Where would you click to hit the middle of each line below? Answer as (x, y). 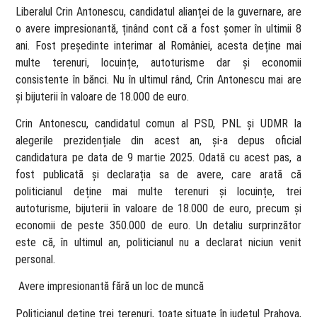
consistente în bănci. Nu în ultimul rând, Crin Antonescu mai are (158, 79)
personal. (36, 259)
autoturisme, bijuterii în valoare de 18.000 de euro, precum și (158, 208)
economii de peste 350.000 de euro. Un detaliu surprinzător (158, 225)
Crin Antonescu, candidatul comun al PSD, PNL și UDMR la (158, 123)
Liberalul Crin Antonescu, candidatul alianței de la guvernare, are (158, 11)
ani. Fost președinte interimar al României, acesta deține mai (158, 45)
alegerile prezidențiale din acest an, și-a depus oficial (158, 140)
